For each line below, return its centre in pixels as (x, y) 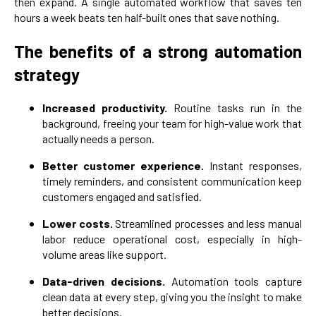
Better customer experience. (126, 165)
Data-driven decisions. (107, 281)
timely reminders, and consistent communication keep (172, 181)
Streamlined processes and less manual (209, 223)
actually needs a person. (98, 139)
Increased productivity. (108, 108)
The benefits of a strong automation (158, 51)
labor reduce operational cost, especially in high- (172, 239)
